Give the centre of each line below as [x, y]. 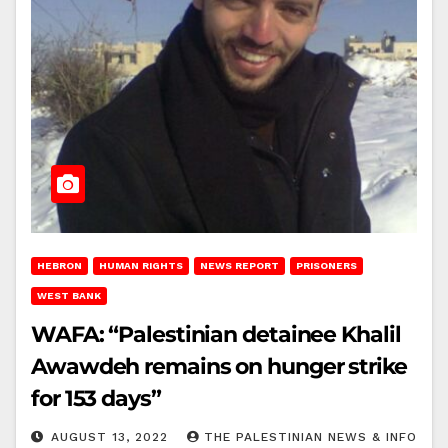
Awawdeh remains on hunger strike [219, 366]
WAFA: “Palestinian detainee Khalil [216, 334]
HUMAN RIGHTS [141, 265]
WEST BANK [69, 295]
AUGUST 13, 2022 [112, 436]
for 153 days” [96, 398]
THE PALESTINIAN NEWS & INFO [310, 436]
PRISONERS [326, 265]
